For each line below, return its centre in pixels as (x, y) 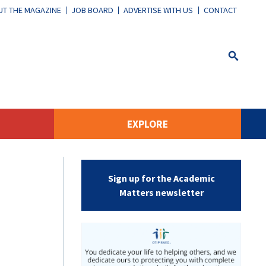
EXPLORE (148, 124)
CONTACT (220, 10)
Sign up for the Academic (161, 178)
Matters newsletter (161, 192)
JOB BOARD (93, 10)
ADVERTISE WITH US (159, 10)
